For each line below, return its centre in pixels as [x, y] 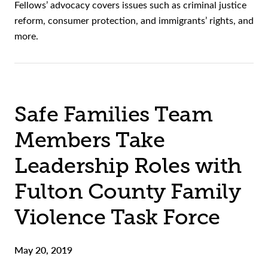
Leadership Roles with [128, 166]
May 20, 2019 [43, 250]
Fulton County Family [127, 192]
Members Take [89, 140]
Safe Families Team [113, 115]
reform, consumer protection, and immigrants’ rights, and [134, 20]
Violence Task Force [117, 217]
